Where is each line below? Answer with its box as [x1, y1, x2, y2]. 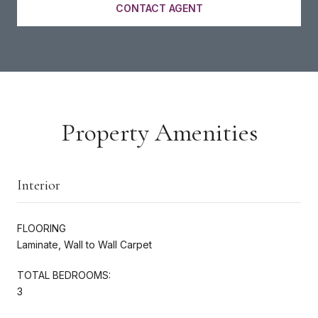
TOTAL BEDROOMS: [17, 268, 111, 281]
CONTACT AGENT [115, 1, 203, 14]
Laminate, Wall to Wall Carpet [17, 238, 152, 251]
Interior [17, 176, 60, 194]
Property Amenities [60, 116, 258, 148]
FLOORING [17, 221, 66, 234]
